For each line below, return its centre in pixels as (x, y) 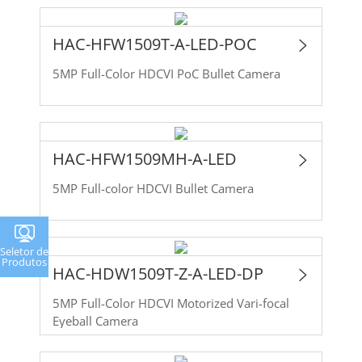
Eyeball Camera (95, 320)
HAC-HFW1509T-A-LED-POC (154, 44)
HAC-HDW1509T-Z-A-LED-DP (158, 273)
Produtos (24, 261)
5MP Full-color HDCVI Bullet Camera (153, 188)
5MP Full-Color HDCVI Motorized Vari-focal (114, 303)
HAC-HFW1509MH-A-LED (144, 158)
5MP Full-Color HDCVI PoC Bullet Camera (166, 73)
